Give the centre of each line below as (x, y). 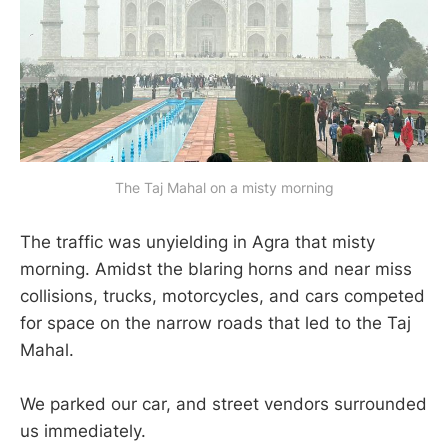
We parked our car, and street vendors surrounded (223, 404)
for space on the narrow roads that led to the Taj (215, 322)
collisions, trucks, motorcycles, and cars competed (222, 295)
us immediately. (83, 431)
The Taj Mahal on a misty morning (224, 187)
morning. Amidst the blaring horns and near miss (216, 268)
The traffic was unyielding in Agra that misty (197, 241)
